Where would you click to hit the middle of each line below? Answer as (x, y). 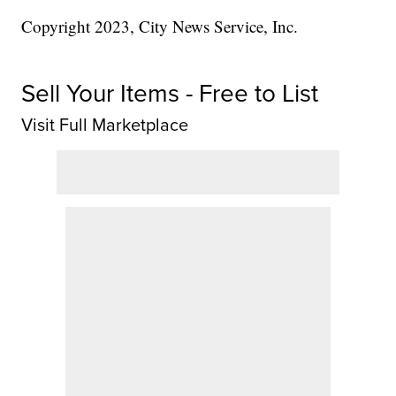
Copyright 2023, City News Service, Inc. (160, 26)
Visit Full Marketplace (105, 124)
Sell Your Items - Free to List (170, 93)
